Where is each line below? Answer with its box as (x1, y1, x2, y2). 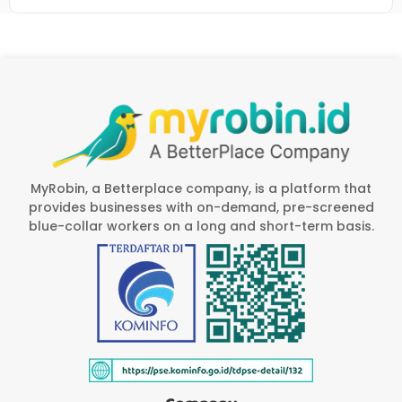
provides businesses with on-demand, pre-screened (28, 197, 374, 216)
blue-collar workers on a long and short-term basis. (28, 216, 374, 235)
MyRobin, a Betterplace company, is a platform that (31, 179, 371, 197)
